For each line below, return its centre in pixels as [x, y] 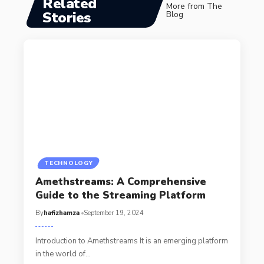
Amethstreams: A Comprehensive [121, 182]
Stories [67, 17]
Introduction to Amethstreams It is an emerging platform [131, 241]
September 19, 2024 [113, 213]
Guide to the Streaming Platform [120, 196]
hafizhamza [61, 213]
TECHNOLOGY [69, 164]
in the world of [60, 254]
